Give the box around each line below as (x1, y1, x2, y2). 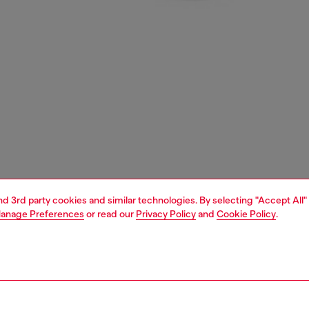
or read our (84, 208, 136, 219)
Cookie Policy (217, 208, 276, 219)
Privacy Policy (136, 208, 196, 219)
